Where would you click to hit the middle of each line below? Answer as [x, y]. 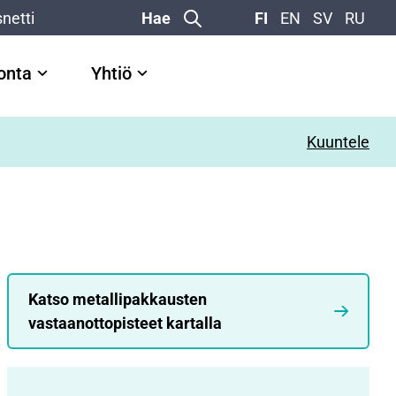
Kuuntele [338, 142]
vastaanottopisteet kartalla [125, 323]
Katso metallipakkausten [118, 299]
